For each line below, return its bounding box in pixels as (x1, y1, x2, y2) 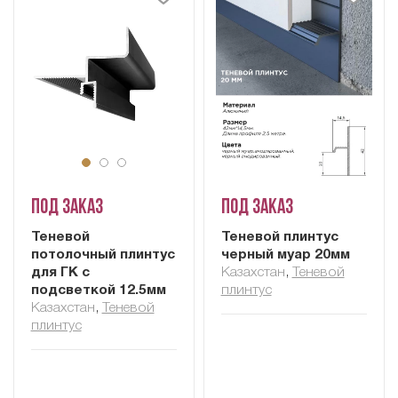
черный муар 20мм (220, 249, 350, 262)
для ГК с (30, 267, 90, 280)
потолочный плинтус (30, 249, 175, 262)
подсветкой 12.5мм (30, 284, 166, 298)
